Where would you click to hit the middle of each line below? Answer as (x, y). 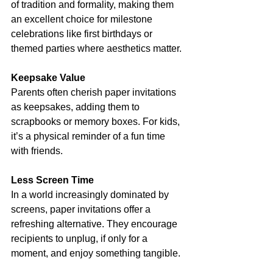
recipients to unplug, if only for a (80, 239)
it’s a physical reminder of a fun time (89, 136)
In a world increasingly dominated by (91, 195)
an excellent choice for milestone (83, 19)
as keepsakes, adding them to (76, 107)
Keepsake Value (48, 78)
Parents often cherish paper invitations (95, 92)
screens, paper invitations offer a (82, 209)
